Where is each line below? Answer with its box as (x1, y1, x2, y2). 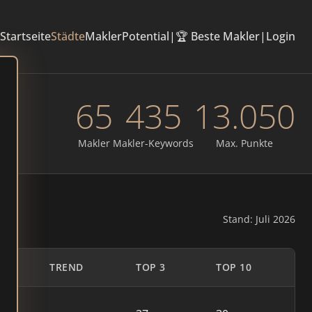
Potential (122, 29, 169, 44)
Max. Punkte (216, 136, 273, 150)
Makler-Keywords (113, 136, 194, 150)
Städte (51, 29, 85, 44)
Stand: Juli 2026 (223, 212, 295, 226)
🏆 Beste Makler (175, 29, 260, 44)
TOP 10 (216, 260, 251, 274)
